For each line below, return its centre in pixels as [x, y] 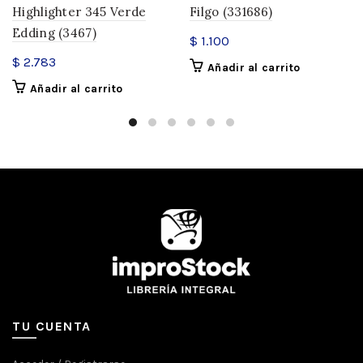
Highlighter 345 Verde [79, 12]
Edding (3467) [54, 33]
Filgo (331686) [231, 12]
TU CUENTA [52, 326]
